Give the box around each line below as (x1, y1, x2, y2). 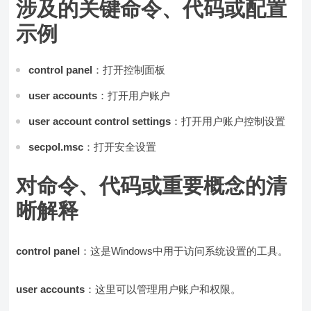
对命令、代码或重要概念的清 (16, 174, 287, 198)
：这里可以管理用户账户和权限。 (85, 283, 242, 296)
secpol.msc (28, 141, 84, 153)
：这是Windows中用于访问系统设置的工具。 (80, 245, 289, 258)
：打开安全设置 (83, 141, 157, 153)
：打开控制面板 (92, 64, 166, 76)
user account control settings (28, 115, 171, 128)
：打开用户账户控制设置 (171, 115, 286, 128)
